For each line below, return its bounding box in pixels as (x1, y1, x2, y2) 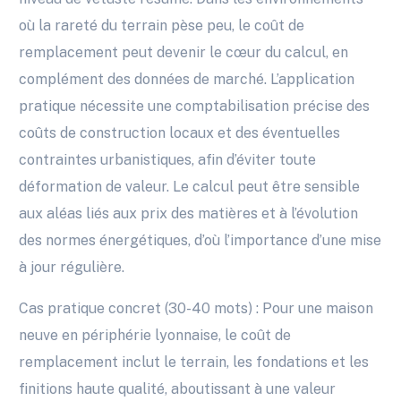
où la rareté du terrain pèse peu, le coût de (19, 17, 305, 35)
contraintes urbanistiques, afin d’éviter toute (19, 151, 317, 169)
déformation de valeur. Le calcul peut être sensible (19, 178, 361, 196)
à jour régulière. (19, 259, 125, 277)
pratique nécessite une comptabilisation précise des (19, 98, 371, 115)
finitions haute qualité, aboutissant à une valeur (19, 380, 337, 398)
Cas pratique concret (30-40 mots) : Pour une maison (19, 300, 374, 318)
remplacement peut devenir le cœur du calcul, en (19, 44, 349, 62)
